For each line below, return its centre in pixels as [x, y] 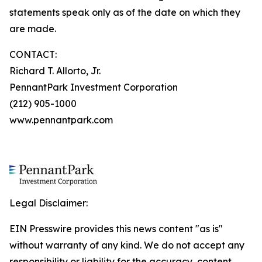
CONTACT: [33, 54]
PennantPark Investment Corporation [94, 87]
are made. [33, 29]
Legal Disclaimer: [49, 203]
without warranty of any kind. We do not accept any [127, 245]
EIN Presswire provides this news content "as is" [116, 229]
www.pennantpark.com [61, 120]
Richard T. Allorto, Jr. [55, 71]
